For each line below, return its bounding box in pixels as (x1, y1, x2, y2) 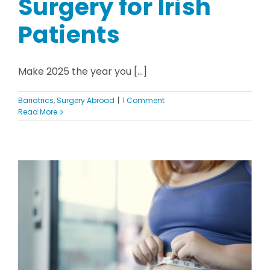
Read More (18, 107, 57, 118)
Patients (18, 18, 121, 52)
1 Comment (122, 95, 165, 106)
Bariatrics (18, 95, 54, 106)
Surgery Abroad (57, 95, 115, 106)
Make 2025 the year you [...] (18, 64, 147, 79)
